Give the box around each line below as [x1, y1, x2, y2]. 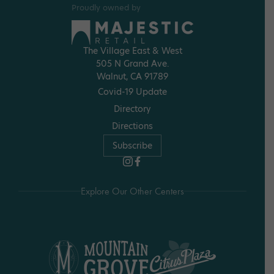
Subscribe [113, 139, 152, 152]
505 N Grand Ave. [95, 57, 169, 70]
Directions [112, 120, 153, 133]
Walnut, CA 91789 [97, 70, 168, 83]
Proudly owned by [72, 2, 141, 13]
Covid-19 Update [98, 86, 167, 98]
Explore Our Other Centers [81, 185, 184, 198]
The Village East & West [83, 45, 182, 57]
